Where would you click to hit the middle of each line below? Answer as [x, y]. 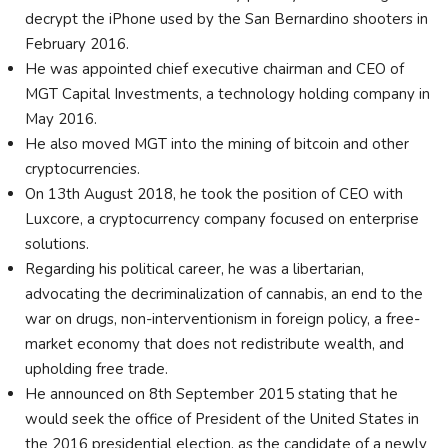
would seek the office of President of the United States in [222, 418]
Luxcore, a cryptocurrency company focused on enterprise [222, 218]
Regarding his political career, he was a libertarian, [194, 268]
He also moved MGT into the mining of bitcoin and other [217, 143]
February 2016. [77, 43]
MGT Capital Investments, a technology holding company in [227, 93]
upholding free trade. [98, 368]
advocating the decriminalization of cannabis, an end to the [224, 293]
